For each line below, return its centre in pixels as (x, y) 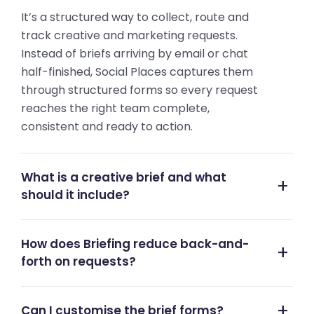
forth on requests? (78, 261)
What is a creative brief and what (124, 177)
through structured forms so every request (139, 90)
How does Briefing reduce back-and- (135, 244)
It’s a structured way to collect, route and (135, 17)
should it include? (75, 195)
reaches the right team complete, (115, 108)
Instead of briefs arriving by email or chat (135, 54)
